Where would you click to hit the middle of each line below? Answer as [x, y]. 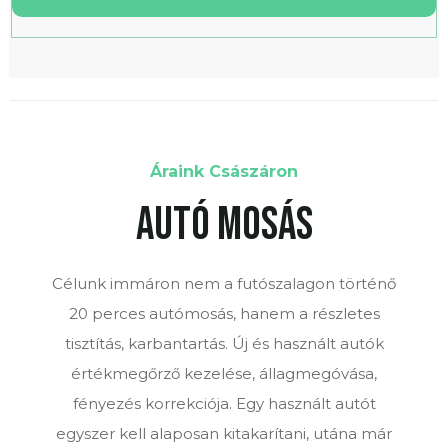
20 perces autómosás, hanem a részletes [224, 313]
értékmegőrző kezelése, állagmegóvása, [224, 373]
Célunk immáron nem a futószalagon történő [224, 283]
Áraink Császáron [224, 171]
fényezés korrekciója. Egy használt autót [224, 403]
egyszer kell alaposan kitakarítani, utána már [224, 433]
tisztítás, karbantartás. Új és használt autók [224, 343]
